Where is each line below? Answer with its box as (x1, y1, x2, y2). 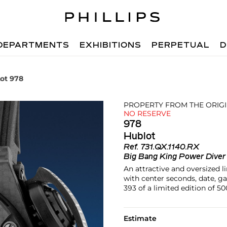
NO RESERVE (123, 109, 171, 118)
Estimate (123, 214, 157, 223)
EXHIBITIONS (80, 42, 142, 50)
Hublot (123, 132, 155, 142)
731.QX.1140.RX (140, 143, 200, 152)
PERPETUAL (152, 42, 210, 50)
